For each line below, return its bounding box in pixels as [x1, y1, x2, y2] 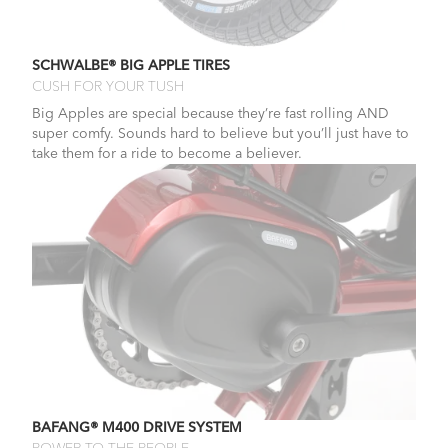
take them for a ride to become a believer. [32, 146, 302, 161]
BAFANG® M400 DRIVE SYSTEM [32, 420, 242, 435]
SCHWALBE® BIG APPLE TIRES [32, 58, 230, 73]
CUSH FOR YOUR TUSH [32, 79, 184, 94]
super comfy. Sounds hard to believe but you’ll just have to [32, 126, 409, 141]
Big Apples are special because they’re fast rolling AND [32, 106, 389, 121]
